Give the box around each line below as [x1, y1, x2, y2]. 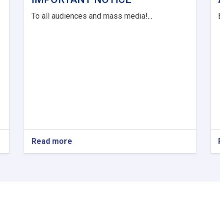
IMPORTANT [72, 146, 118, 156]
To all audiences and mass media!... [31, 11, 152, 21]
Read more [31, 136, 72, 146]
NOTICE [72, 156, 102, 165]
